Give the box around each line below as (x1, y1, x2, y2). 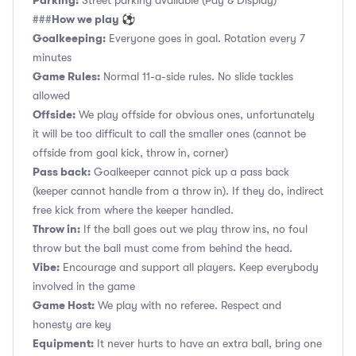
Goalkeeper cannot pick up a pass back (91, 165, 289, 178)
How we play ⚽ (52, 11, 135, 27)
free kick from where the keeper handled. (33, 203, 234, 216)
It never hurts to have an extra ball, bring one (94, 337, 322, 350)
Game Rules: (33, 68, 100, 84)
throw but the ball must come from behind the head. (33, 242, 292, 254)
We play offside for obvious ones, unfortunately (75, 108, 315, 121)
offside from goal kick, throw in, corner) (33, 146, 228, 159)
